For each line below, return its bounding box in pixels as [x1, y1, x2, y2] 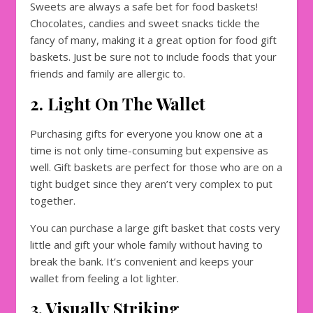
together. [30, 193, 75, 208]
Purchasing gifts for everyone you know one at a [30, 126, 263, 140]
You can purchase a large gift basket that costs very [30, 220, 280, 235]
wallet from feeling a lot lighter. [30, 270, 179, 285]
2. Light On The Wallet [30, 92, 205, 115]
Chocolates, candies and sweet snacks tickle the [30, 15, 260, 30]
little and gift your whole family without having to [30, 237, 263, 252]
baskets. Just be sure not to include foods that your [30, 49, 277, 64]
